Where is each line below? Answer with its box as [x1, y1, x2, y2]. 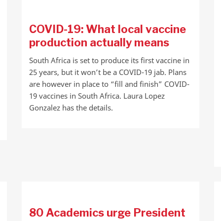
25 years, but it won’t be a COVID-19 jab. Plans [29, 67, 186, 77]
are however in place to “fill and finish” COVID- [29, 79, 189, 89]
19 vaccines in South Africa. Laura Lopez [29, 91, 165, 101]
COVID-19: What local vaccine [29, 23, 186, 36]
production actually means [29, 36, 169, 49]
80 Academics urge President [29, 206, 185, 219]
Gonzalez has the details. [29, 103, 113, 112]
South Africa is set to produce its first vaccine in [29, 55, 189, 65]
